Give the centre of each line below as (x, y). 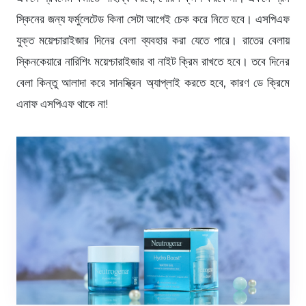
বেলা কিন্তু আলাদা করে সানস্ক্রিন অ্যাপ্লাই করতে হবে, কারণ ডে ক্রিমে (153, 83)
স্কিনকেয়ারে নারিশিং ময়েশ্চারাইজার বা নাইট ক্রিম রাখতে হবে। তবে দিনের (153, 62)
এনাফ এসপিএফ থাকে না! (62, 104)
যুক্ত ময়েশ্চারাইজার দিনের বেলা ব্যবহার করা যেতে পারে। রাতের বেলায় (153, 41)
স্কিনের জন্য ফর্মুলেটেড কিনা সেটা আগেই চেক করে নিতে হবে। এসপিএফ (153, 19)
